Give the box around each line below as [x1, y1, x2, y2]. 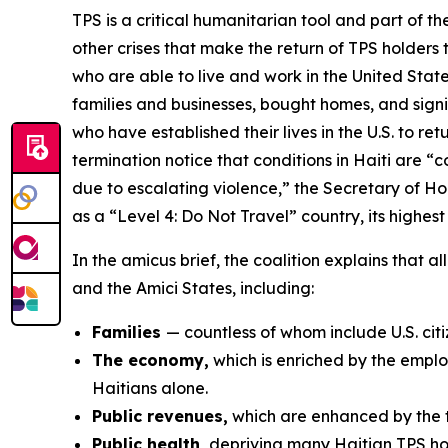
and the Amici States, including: [72, 278, 314, 298]
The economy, [92, 350, 209, 370]
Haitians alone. [92, 378, 208, 398]
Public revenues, [92, 406, 228, 426]
